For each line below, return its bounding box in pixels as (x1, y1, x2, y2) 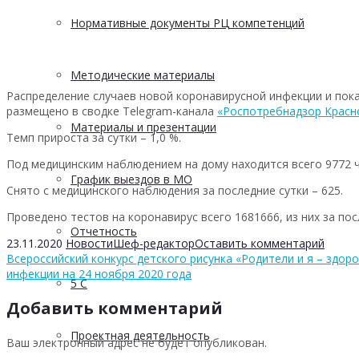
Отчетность (71, 224, 137, 239)
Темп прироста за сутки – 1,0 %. (6, 129, 181, 145)
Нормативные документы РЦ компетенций (71, 15, 305, 30)
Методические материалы (71, 67, 215, 83)
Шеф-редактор (113, 235, 195, 251)
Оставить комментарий (195, 235, 325, 251)
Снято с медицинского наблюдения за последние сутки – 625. (6, 182, 343, 198)
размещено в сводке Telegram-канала (6, 103, 217, 119)
